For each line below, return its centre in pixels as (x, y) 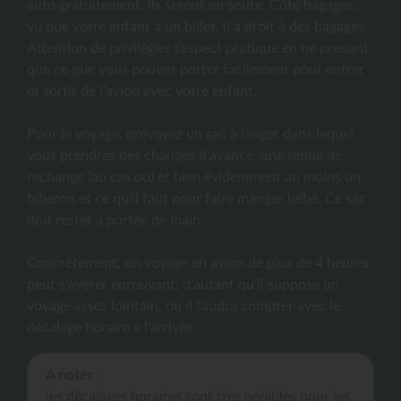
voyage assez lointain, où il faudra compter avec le (183, 306)
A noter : (73, 375)
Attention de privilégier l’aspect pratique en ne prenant (198, 48)
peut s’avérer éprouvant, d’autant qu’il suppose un (183, 284)
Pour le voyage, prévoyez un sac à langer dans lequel (190, 134)
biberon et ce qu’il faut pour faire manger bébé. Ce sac (196, 198)
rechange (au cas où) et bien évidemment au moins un (194, 177)
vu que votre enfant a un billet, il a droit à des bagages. (197, 26)
